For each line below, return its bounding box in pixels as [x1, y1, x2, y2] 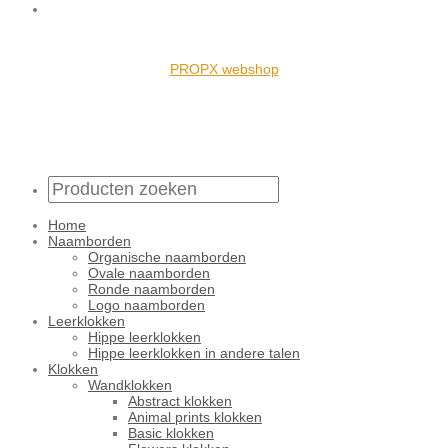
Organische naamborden [88, 249, 246, 266]
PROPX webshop [169, 61, 279, 78]
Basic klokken [128, 425, 214, 442]
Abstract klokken [128, 393, 232, 410]
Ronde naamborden [88, 281, 215, 298]
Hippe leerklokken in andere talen [88, 345, 300, 362]
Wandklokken [88, 377, 172, 394]
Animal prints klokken [128, 409, 262, 426]
